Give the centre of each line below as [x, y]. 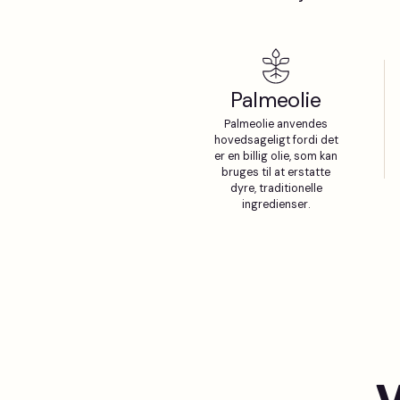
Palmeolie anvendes [276, 124]
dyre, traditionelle [276, 188]
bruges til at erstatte [276, 172]
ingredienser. [276, 204]
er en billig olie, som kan [276, 156]
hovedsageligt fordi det [276, 140]
